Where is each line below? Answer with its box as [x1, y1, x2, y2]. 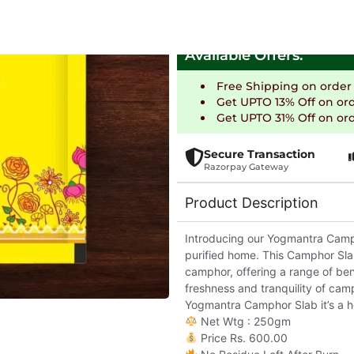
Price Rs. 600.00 [197, 330, 288, 345]
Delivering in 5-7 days [209, 15, 310, 28]
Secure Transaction [204, 146, 315, 161]
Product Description [185, 194, 318, 211]
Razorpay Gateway [204, 160, 288, 172]
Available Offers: [185, 46, 303, 64]
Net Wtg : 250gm [197, 314, 291, 328]
